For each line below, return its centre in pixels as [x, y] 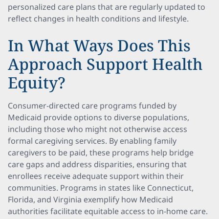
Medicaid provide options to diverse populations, [99, 117]
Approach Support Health [105, 64]
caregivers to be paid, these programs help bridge [101, 153]
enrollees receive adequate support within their [96, 176]
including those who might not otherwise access [98, 129]
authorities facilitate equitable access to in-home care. [108, 211]
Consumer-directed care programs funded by [92, 106]
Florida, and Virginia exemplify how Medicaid [90, 199]
